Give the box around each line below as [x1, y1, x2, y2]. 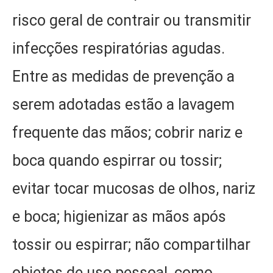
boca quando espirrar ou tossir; [12, 152, 222, 170]
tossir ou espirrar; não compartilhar [12, 236, 250, 254]
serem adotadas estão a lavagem [12, 96, 235, 114]
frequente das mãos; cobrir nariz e [12, 124, 243, 142]
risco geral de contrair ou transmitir [12, 12, 251, 30]
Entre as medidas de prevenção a [12, 68, 235, 86]
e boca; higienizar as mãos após [12, 208, 226, 226]
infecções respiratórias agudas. [12, 40, 225, 58]
